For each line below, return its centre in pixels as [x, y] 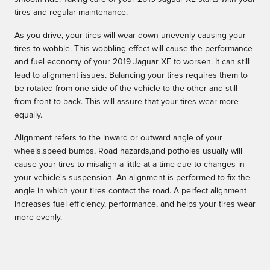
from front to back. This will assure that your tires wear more [127, 102]
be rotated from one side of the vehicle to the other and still [126, 89]
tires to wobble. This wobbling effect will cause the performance [133, 49]
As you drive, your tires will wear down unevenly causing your [130, 36]
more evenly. [38, 218]
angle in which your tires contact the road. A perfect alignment [130, 191]
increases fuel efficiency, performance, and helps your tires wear [135, 205]
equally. [28, 115]
